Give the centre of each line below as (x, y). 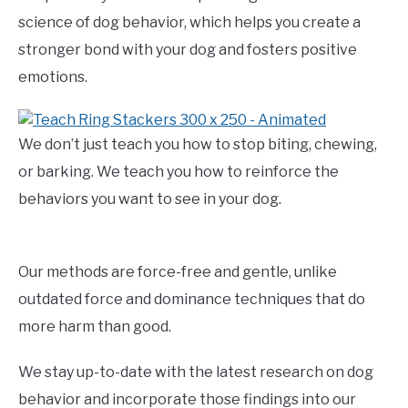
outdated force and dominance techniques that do (192, 300)
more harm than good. (95, 327)
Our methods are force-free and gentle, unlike (178, 272)
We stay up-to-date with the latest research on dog (196, 372)
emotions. (53, 77)
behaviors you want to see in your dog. (150, 199)
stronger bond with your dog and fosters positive (188, 50)
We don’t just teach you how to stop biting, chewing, (198, 145)
